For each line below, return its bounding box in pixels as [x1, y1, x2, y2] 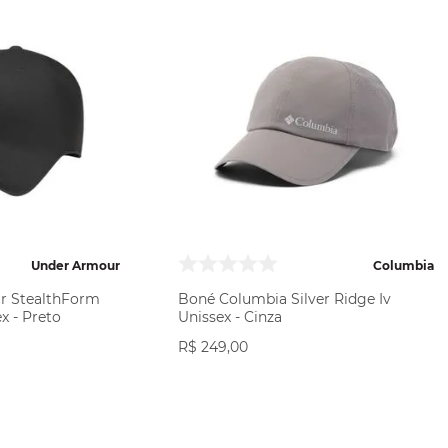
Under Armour [31, 257, 120, 273]
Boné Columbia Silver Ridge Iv [178, 290, 391, 308]
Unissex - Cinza [178, 308, 282, 326]
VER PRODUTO [263, 387, 349, 402]
